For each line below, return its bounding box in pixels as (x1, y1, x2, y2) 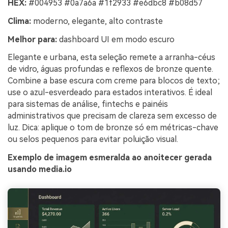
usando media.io (8, 164, 72, 175)
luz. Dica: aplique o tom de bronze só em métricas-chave (8, 123, 218, 133)
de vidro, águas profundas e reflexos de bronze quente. (8, 64, 213, 74)
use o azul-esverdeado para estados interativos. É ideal (8, 88, 212, 98)
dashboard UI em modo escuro (57, 34, 175, 44)
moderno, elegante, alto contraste (31, 16, 163, 26)
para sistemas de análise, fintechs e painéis (8, 99, 168, 109)
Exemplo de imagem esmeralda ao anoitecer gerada (8, 153, 212, 163)
